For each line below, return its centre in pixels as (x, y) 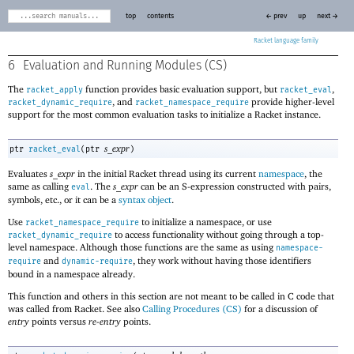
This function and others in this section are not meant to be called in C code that (171, 296)
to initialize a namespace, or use (205, 221)
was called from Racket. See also (75, 308)
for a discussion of (280, 308)
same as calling (40, 186)
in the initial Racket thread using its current (167, 173)
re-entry (105, 321)
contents (160, 16)
